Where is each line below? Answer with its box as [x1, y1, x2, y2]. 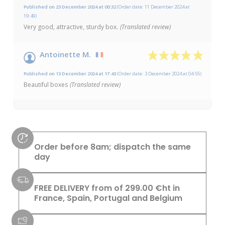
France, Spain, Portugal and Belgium [34, 192, 182, 204]
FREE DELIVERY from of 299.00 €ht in [34, 182, 180, 194]
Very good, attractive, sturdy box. [23, 22, 118, 31]
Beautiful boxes [23, 80, 68, 89]
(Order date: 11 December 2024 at [117, 3, 190, 10]
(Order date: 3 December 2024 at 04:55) [117, 70, 201, 77]
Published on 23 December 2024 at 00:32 [23, 3, 117, 10]
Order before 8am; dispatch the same [34, 141, 191, 153]
